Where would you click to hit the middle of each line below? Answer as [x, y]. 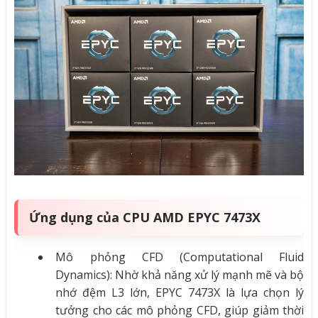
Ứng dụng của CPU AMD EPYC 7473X [144, 217]
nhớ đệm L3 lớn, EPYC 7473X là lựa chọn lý [180, 292]
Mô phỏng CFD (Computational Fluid [180, 257]
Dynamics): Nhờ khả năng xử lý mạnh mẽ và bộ [180, 274]
